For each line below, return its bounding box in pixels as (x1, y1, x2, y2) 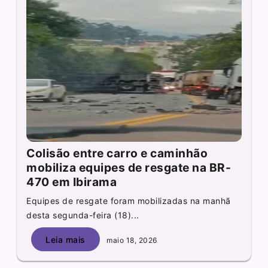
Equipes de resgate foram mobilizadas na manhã (26, 196, 231, 206)
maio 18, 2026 (104, 235, 157, 245)
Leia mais (45, 234, 86, 245)
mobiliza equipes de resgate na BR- (26, 160, 232, 175)
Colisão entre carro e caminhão (26, 146, 208, 161)
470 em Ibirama (26, 175, 117, 190)
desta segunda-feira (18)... (26, 210, 139, 221)
